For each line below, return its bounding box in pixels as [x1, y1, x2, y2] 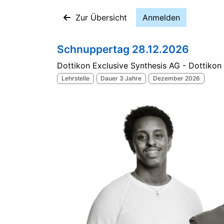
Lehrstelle [61, 74, 89, 82]
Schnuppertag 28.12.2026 [57, 43, 189, 55]
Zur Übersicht [75, 12, 127, 22]
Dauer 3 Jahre [100, 74, 142, 82]
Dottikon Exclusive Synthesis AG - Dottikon [57, 60, 221, 70]
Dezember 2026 [152, 74, 200, 82]
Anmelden [142, 12, 180, 22]
